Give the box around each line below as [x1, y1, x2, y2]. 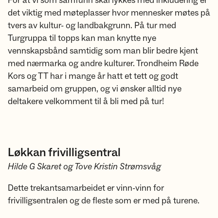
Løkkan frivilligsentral [8, 145, 121, 160]
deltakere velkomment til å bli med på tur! [8, 96, 166, 107]
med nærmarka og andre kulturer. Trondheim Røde [8, 58, 199, 69]
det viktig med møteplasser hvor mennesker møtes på [8, 7, 210, 18]
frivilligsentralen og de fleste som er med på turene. [8, 195, 201, 206]
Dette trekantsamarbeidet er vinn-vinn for [8, 182, 164, 194]
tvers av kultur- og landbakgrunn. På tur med [8, 20, 176, 31]
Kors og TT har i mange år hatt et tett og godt [8, 71, 178, 82]
